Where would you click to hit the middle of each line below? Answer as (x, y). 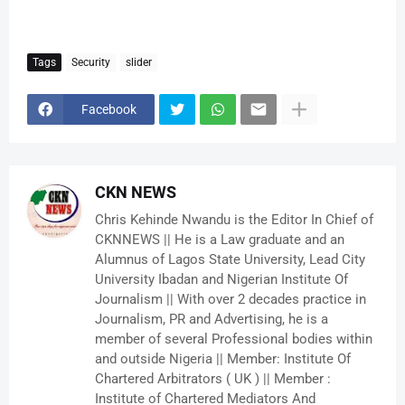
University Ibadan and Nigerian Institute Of (221, 280)
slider (139, 62)
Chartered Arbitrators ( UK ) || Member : (213, 379)
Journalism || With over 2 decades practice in (231, 300)
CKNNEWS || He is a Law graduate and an (220, 240)
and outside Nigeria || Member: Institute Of (223, 359)
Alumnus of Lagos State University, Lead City (230, 260)
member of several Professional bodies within (234, 339)
